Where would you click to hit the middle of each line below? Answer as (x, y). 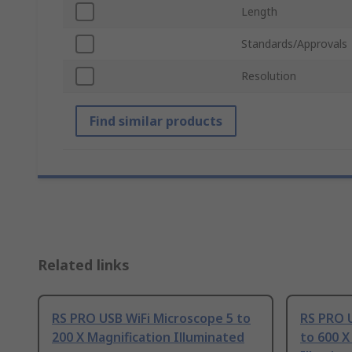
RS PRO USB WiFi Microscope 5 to (151, 319)
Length (259, 12)
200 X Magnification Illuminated (148, 337)
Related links (84, 265)
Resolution (269, 76)
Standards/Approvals (294, 44)
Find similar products (156, 121)
